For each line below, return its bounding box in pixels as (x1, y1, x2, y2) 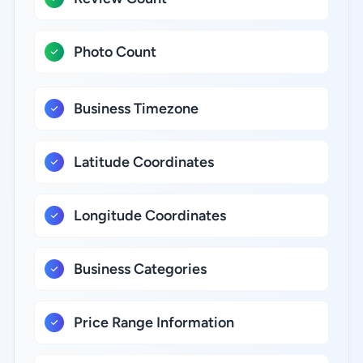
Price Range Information (74, 314, 234, 331)
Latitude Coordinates (74, 153, 214, 171)
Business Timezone (74, 100, 199, 117)
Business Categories (74, 260, 207, 278)
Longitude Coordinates (74, 207, 226, 224)
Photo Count (74, 43, 156, 61)
